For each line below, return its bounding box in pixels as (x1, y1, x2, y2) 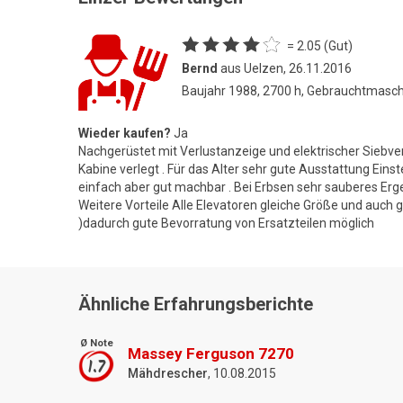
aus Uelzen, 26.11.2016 (218, 60, 352, 76)
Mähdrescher (128, 365, 208, 381)
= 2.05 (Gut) (287, 38, 353, 53)
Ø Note (79, 336, 113, 349)
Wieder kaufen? (78, 125, 171, 140)
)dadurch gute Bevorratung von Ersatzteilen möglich (78, 215, 374, 230)
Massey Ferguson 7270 (128, 344, 294, 363)
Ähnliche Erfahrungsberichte (78, 292, 313, 315)
